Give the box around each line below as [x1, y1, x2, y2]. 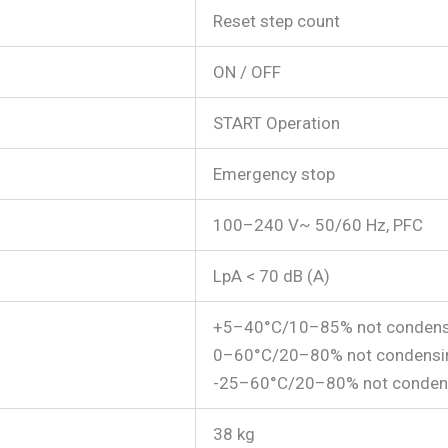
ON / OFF [213, 61, 281, 82]
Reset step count [213, 10, 340, 31]
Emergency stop [213, 163, 335, 184]
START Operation [213, 112, 340, 133]
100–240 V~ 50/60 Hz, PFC [213, 214, 423, 235]
